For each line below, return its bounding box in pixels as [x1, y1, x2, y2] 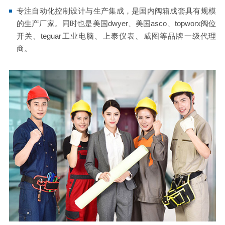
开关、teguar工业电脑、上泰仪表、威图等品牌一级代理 [16, 32, 216, 41]
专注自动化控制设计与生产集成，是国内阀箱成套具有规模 [16, 7, 216, 16]
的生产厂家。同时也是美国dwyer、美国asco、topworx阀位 [16, 19, 216, 28]
